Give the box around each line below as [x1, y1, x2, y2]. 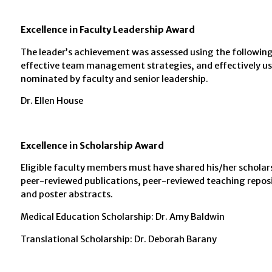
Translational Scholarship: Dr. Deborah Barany [20, 233, 217, 245]
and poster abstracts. [20, 189, 113, 200]
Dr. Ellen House [20, 95, 83, 107]
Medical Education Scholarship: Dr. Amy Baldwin [20, 211, 225, 223]
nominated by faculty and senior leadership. [20, 73, 208, 84]
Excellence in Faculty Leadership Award [20, 24, 195, 35]
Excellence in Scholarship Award [20, 140, 164, 151]
